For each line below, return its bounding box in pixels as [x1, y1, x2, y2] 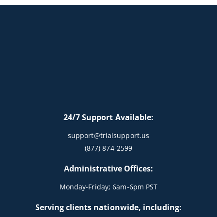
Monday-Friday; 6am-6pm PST [59, 182, 158, 191]
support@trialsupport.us [67, 130, 150, 140]
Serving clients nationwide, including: [35, 201, 182, 213]
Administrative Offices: [63, 163, 154, 174]
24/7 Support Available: [63, 111, 154, 123]
